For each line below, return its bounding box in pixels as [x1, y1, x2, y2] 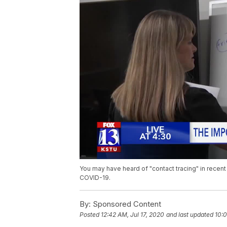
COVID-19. [80, 173, 110, 181]
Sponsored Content [91, 199, 161, 209]
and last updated [166, 210, 213, 218]
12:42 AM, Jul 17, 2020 [101, 210, 164, 218]
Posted [80, 210, 101, 218]
